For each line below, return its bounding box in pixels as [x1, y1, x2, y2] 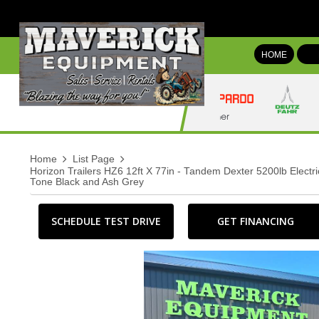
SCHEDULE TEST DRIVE [51, 214, 161, 228]
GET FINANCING [216, 214, 294, 228]
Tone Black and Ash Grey [30, 177, 144, 187]
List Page [73, 154, 115, 164]
